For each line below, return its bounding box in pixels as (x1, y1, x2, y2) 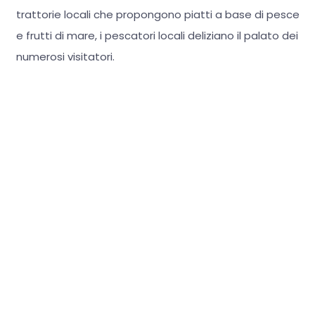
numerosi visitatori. (15, 49, 115, 65)
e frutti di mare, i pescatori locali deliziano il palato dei (15, 28, 298, 44)
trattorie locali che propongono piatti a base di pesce (15, 7, 300, 22)
